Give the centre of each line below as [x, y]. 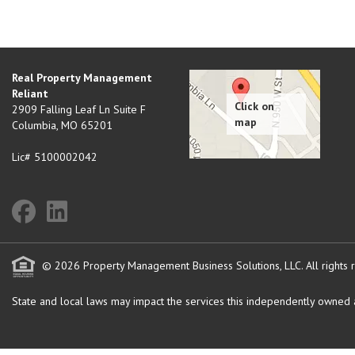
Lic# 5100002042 [55, 157]
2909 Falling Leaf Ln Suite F [79, 109]
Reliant [30, 94]
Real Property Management [82, 78]
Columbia [34, 125]
